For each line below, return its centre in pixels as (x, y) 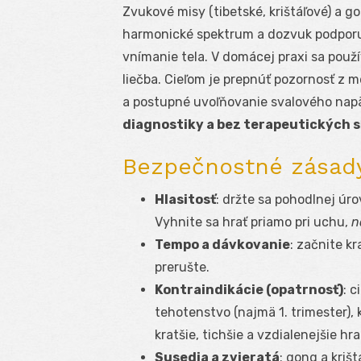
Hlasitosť (185, 200)
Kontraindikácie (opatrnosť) (249, 290)
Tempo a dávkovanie (222, 245)
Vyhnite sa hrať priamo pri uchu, (253, 222)
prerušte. (182, 268)
